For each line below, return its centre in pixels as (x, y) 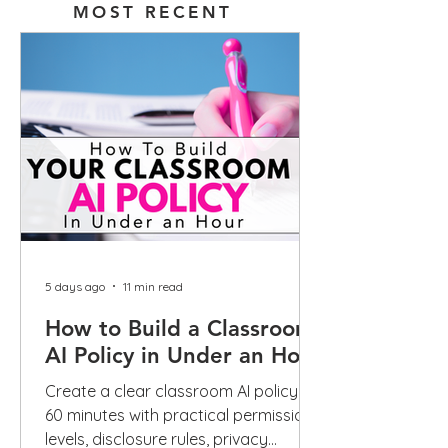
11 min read (153, 286)
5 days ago (75, 286)
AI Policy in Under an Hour (183, 355)
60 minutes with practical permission (179, 415)
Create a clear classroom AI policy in (179, 391)
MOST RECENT (153, 12)
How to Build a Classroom (179, 328)
